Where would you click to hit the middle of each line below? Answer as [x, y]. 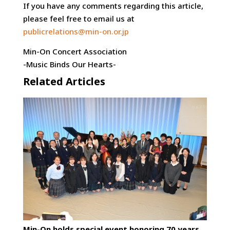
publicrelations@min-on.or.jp [76, 32]
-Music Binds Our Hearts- [69, 64]
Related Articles [64, 82]
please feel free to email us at [79, 19]
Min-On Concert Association [75, 52]
